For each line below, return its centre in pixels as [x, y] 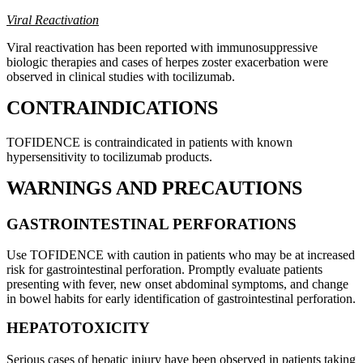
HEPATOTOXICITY [78, 328]
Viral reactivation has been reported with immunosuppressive [162, 47]
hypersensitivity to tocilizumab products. [109, 156]
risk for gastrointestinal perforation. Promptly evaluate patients [164, 270]
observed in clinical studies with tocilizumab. [121, 76]
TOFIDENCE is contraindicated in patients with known [149, 142]
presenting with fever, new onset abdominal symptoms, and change [177, 284]
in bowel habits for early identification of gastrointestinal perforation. [181, 299]
